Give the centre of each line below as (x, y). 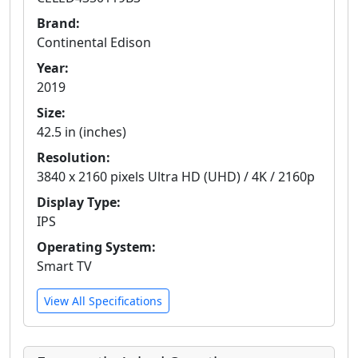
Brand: (58, 24)
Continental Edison (94, 43)
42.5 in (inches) (82, 132)
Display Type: (79, 203)
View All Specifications (103, 301)
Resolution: (74, 158)
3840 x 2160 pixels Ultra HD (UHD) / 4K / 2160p (176, 177)
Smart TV (64, 267)
